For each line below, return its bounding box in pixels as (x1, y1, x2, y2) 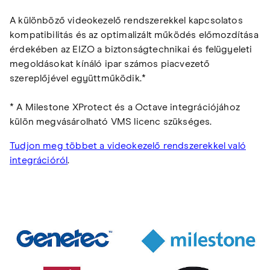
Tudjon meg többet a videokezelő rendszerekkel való (10, 140, 246, 151)
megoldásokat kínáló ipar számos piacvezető (10, 58, 210, 69)
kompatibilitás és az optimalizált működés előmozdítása (10, 30, 259, 40)
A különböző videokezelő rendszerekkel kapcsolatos (10, 15, 243, 25)
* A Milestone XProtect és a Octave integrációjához (10, 102, 240, 112)
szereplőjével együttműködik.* (10, 73, 146, 83)
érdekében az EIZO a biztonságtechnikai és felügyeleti (10, 44, 253, 54)
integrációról (10, 155, 68, 165)
